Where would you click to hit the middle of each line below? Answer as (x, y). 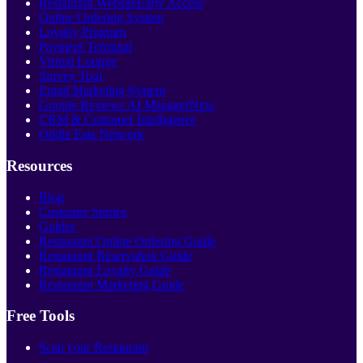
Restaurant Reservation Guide (115, 255)
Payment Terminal (85, 47)
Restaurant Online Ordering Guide (127, 241)
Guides (57, 226)
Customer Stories (83, 211)
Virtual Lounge (78, 62)
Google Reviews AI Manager (114, 105)
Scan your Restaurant (94, 348)
